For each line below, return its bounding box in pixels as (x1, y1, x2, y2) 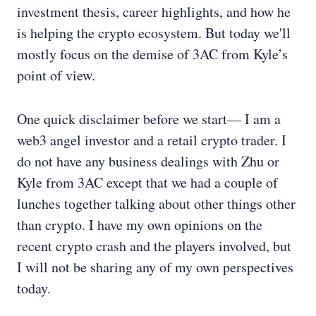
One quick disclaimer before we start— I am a (17, 109, 281, 129)
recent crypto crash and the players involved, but (17, 236, 291, 256)
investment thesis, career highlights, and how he (17, 2, 291, 22)
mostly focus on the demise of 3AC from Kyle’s (17, 44, 288, 64)
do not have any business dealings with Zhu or (17, 152, 279, 171)
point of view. (17, 66, 95, 85)
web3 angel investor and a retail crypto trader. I (17, 130, 286, 150)
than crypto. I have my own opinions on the (17, 215, 262, 235)
